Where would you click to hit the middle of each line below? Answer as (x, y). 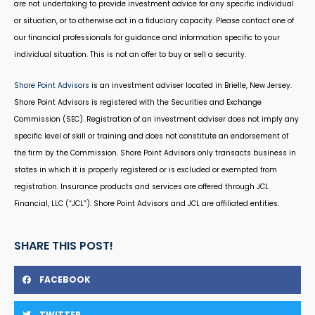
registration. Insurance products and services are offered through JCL (141, 186)
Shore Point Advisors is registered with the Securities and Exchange (138, 102)
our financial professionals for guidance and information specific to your (147, 37)
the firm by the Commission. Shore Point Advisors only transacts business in (155, 153)
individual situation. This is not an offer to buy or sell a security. (130, 54)
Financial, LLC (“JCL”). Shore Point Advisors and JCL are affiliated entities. (147, 203)
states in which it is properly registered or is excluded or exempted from (146, 169)
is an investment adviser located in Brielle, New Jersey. (191, 85)
